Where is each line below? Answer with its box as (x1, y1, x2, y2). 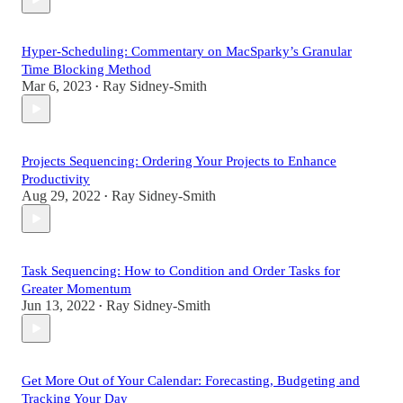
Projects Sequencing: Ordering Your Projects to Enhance (22, 154, 336, 169)
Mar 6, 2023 (22, 78, 92, 94)
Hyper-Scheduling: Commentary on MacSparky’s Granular (22, 44, 352, 59)
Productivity (22, 172, 90, 187)
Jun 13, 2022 (22, 298, 95, 314)
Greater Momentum (22, 282, 131, 297)
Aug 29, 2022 (22, 188, 101, 204)
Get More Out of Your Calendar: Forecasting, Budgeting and (22, 373, 360, 389)
